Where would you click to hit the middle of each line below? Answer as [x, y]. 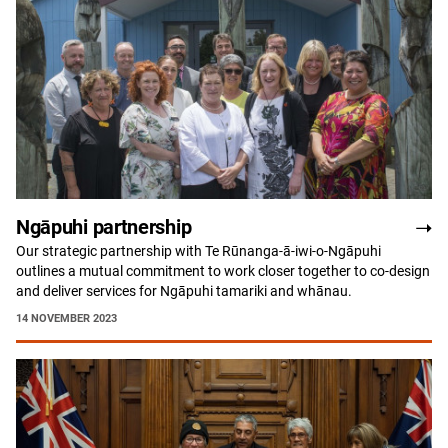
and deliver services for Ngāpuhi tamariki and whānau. [185, 291]
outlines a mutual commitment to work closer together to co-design [223, 271]
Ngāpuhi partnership [104, 227]
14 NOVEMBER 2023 [66, 319]
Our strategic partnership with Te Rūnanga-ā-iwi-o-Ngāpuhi [198, 251]
